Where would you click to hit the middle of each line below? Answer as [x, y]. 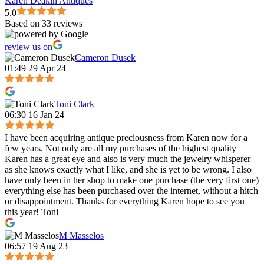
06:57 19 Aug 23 [36, 246]
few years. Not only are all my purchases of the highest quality [121, 148]
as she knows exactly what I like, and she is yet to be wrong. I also [128, 169]
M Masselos [81, 235]
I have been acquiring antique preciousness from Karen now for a [126, 137]
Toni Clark [74, 104]
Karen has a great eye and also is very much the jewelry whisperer [128, 159]
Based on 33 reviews [44, 23]
